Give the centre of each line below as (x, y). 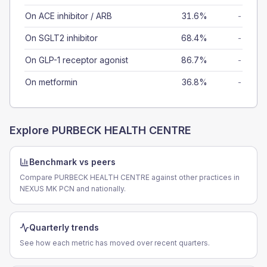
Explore (31, 130)
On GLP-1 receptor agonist (77, 60)
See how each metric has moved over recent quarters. (115, 243)
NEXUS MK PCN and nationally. (73, 189)
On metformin (51, 82)
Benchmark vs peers (72, 162)
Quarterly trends (64, 227)
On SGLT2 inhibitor (61, 38)
